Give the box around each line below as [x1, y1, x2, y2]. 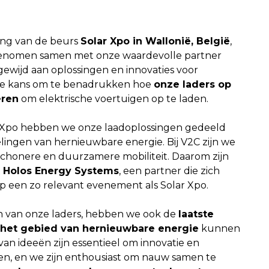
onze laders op [153, 79, 231, 91]
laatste [178, 208, 214, 220]
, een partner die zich [118, 165, 220, 177]
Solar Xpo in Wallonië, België [80, 35, 230, 47]
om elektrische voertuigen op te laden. [18, 93, 208, 105]
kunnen [198, 223, 240, 235]
